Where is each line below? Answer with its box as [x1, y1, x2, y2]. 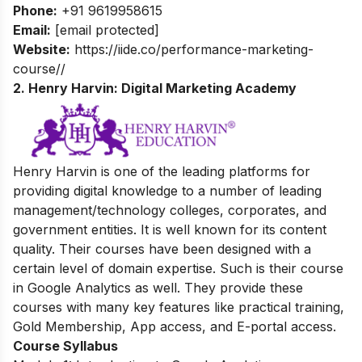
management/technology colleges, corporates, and [13, 201, 326, 218]
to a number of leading [182, 182, 322, 199]
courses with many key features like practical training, [13, 298, 344, 315]
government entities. [13, 221, 141, 238]
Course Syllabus [13, 337, 121, 354]
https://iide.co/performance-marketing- [74, 40, 314, 57]
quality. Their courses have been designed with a [13, 240, 311, 257]
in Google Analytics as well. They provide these [13, 279, 303, 296]
